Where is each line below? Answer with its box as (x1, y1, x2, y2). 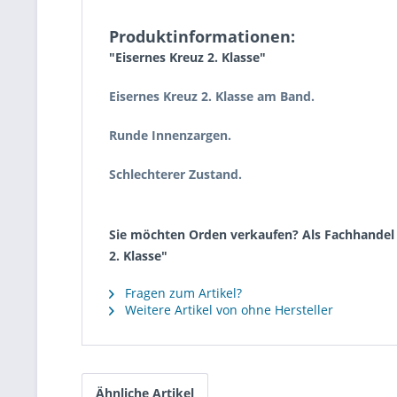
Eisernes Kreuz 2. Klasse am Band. (109, 88, 315, 105)
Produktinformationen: (109, 26, 295, 47)
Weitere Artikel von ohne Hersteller (121, 301, 333, 318)
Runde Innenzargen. (109, 127, 231, 144)
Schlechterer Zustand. (109, 166, 242, 183)
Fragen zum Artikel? (121, 284, 242, 301)
